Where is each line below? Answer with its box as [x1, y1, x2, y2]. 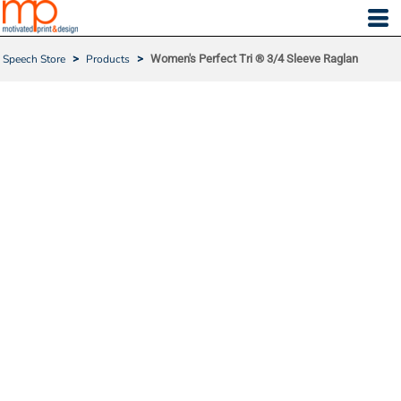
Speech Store [3, 52, 65, 66]
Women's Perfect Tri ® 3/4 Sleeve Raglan [150, 52, 358, 65]
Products [86, 52, 130, 66]
